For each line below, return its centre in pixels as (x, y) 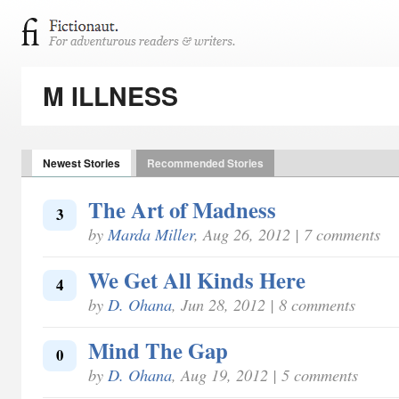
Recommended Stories (205, 163)
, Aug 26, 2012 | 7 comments (287, 234)
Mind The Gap (158, 350)
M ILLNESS (110, 96)
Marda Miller (151, 234)
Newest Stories (81, 163)
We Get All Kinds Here (197, 280)
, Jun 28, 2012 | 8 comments (264, 304)
